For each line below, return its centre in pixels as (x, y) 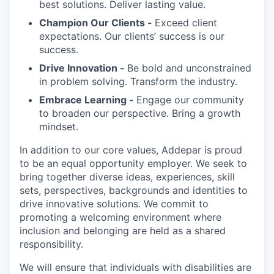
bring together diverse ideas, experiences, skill (127, 177)
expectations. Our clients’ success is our (132, 36)
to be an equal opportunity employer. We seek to (133, 163)
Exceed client (186, 23)
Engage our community (190, 100)
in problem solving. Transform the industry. (138, 81)
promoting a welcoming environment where (120, 217)
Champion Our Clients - (97, 23)
